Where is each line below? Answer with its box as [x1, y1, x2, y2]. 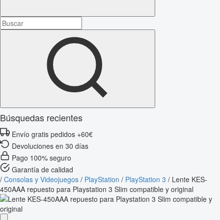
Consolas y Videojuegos [4, 174, 79, 184]
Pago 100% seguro [12, 152, 71, 163]
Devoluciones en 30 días [12, 140, 88, 151]
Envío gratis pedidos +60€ [12, 129, 93, 139]
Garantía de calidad [12, 164, 73, 174]
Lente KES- [172, 174, 207, 184]
